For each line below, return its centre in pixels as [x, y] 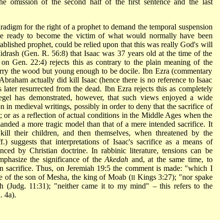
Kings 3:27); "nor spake [174, 177]
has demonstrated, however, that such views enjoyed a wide [114, 97]
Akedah [117, 159]
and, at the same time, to [170, 159]
